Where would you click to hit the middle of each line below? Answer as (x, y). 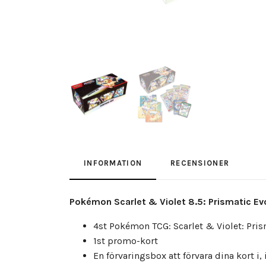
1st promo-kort (126, 241)
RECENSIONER (200, 163)
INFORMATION (113, 163)
